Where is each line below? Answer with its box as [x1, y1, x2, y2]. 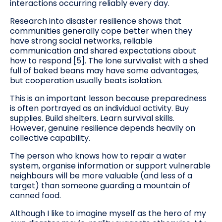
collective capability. [10, 132, 90, 144]
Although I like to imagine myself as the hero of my [10, 207, 206, 219]
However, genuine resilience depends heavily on [10, 122, 195, 134]
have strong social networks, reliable [10, 35, 153, 47]
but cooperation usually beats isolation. [10, 74, 163, 86]
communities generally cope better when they [10, 25, 192, 37]
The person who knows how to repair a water [10, 150, 186, 162]
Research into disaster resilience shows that [10, 15, 181, 27]
